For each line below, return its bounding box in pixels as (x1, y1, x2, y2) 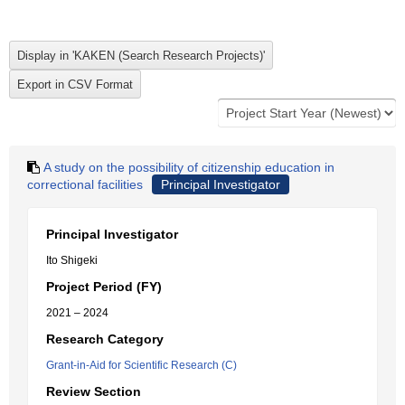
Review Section (46, 384, 141, 399)
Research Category (46, 332, 164, 346)
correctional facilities (27, 177, 143, 192)
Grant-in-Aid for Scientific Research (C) (46, 359, 237, 372)
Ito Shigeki (46, 254, 98, 267)
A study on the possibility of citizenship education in (43, 160, 334, 174)
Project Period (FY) (46, 279, 162, 294)
